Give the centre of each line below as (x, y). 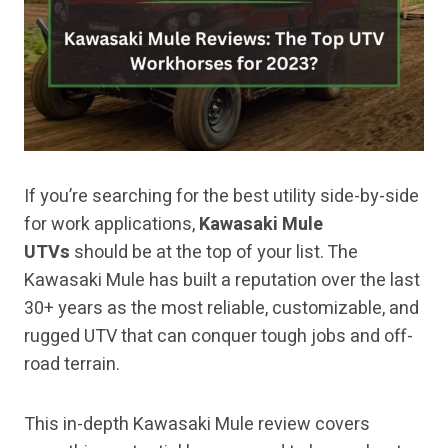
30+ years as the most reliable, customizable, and (221, 309)
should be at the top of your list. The (214, 253)
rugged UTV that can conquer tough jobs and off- (218, 337)
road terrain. (72, 365)
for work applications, (111, 225)
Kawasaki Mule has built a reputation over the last (222, 281)
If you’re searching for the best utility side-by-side (221, 197)
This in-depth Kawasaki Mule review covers (197, 425)
